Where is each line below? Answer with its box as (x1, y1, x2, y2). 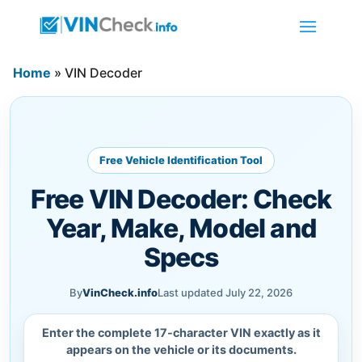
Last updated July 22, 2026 (158, 285, 293, 299)
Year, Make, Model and (45, 212, 317, 244)
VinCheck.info (82, 285, 158, 299)
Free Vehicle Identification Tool (99, 154, 263, 167)
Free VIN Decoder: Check (30, 183, 332, 215)
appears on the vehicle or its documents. (65, 342, 297, 356)
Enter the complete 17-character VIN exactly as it (41, 325, 321, 339)
